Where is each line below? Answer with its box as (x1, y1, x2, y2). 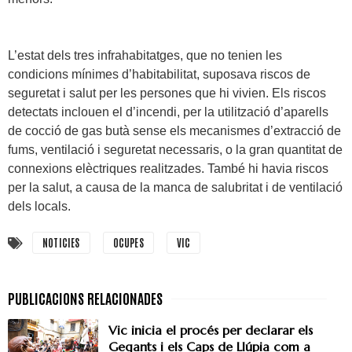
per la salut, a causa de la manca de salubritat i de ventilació (8, 181, 343, 195)
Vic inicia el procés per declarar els (108, 322, 313, 339)
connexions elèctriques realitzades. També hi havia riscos (8, 162, 328, 176)
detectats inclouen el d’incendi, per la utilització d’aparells (8, 105, 328, 119)
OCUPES (112, 236, 144, 250)
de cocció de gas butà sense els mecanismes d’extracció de (8, 124, 341, 138)
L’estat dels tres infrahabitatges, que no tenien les (8, 49, 282, 63)
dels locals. (8, 200, 71, 214)
